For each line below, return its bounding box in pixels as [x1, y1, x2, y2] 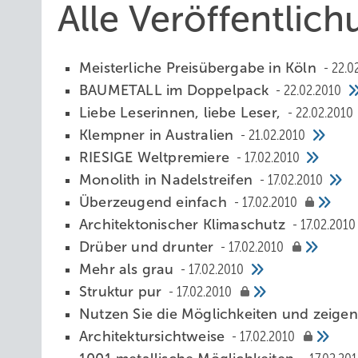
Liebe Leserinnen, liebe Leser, [79, 105, 285, 121]
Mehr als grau [79, 261, 178, 277]
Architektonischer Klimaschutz [79, 217, 289, 233]
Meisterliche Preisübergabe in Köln [79, 60, 320, 76]
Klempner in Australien [79, 127, 238, 143]
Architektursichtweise [79, 328, 229, 344]
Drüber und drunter [79, 239, 218, 255]
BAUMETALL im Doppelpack [79, 82, 273, 98]
